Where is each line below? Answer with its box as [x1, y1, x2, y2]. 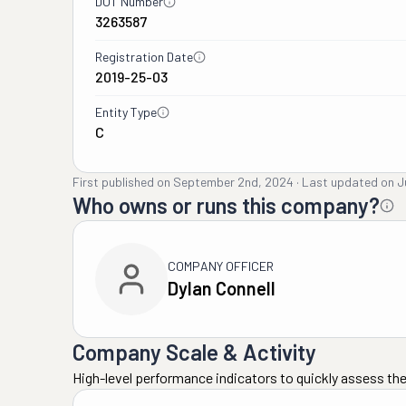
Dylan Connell [168, 277, 275, 299]
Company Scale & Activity [72, 339, 316, 365]
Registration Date [95, 49, 193, 64]
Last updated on [302, 174, 394, 189]
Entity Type [95, 104, 157, 120]
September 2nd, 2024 [173, 174, 294, 189]
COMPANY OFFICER [168, 258, 274, 274]
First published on [72, 174, 170, 189]
